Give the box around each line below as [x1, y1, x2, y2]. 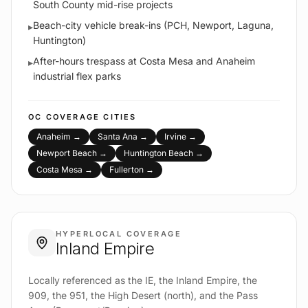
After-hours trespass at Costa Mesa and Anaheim [33, 55, 255, 67]
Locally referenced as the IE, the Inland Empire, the [28, 274, 257, 287]
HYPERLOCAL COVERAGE [56, 229, 181, 239]
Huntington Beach [124, 148, 193, 159]
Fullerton [109, 164, 144, 175]
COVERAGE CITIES [42, 112, 137, 122]
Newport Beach [36, 148, 97, 159]
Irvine [164, 131, 186, 142]
